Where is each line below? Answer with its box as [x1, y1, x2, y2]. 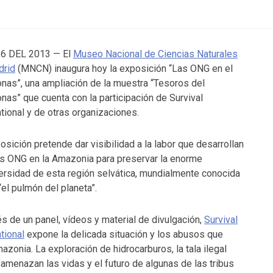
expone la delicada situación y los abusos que [24, 229, 223, 240]
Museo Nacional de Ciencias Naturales [73, 48, 238, 60]
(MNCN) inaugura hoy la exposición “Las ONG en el [15, 63, 233, 74]
